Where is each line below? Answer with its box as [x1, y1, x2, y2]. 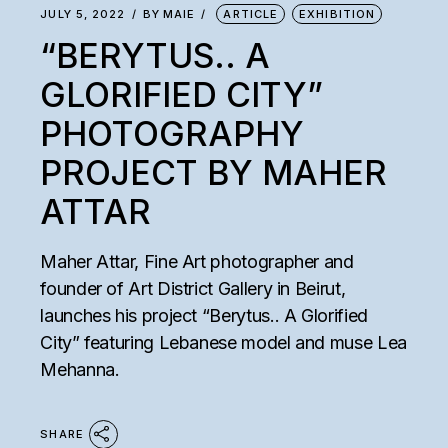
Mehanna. [40, 358, 120, 380]
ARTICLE [223, 6, 279, 21]
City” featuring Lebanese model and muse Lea [40, 331, 407, 353]
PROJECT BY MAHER [40, 151, 388, 193]
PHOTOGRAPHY [40, 112, 305, 154]
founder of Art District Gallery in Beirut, [40, 277, 346, 299]
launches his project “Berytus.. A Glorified [40, 304, 368, 326]
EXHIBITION [299, 6, 376, 21]
